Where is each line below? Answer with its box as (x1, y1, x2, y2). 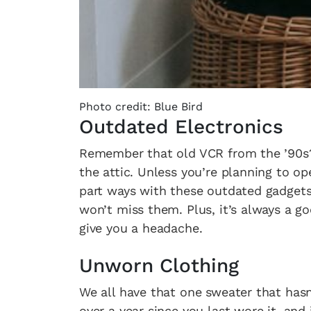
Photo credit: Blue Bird (79, 100, 203, 114)
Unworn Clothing (79, 254, 239, 278)
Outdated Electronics (79, 115, 283, 139)
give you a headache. (79, 221, 203, 236)
